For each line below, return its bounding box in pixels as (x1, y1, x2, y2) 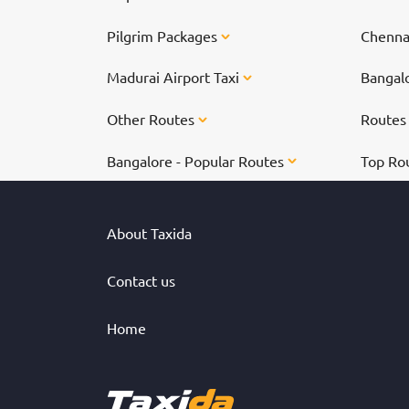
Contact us (107, 271, 175, 290)
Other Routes (107, 109, 198, 128)
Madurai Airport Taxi (107, 68, 243, 87)
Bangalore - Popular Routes (107, 151, 288, 170)
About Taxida (107, 224, 192, 243)
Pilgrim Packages (107, 26, 221, 45)
